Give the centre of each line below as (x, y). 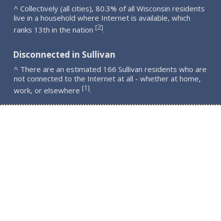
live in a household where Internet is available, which (102, 18)
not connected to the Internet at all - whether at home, (108, 78)
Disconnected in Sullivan (64, 55)
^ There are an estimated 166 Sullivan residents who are (110, 69)
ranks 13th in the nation (55, 29)
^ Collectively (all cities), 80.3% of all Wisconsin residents (110, 8)
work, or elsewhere (48, 90)
